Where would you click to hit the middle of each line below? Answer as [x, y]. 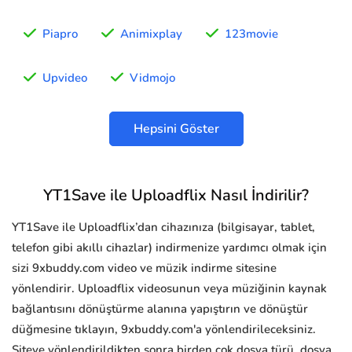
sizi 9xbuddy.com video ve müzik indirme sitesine [144, 268]
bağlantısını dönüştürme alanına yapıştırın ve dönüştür [160, 309]
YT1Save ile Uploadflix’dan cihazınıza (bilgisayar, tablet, [163, 227]
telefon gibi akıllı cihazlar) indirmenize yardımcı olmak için [169, 248]
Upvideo [65, 78]
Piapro [60, 34]
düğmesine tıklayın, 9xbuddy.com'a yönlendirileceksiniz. [164, 330]
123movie [251, 34]
